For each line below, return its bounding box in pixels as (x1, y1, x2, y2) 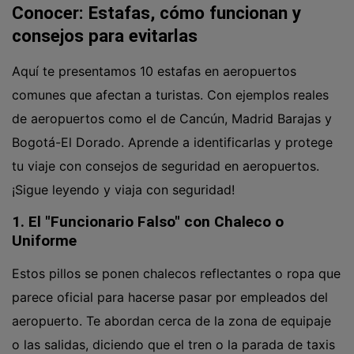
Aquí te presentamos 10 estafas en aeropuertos (12, 63, 296, 80)
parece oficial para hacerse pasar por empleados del (12, 288, 328, 305)
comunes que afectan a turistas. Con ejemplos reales (12, 87, 329, 104)
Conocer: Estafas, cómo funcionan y (12, 2, 301, 24)
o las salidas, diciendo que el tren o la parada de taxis (12, 336, 335, 352)
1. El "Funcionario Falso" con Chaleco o (12, 212, 284, 231)
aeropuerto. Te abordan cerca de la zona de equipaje (12, 312, 331, 329)
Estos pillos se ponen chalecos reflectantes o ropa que (12, 265, 341, 281)
